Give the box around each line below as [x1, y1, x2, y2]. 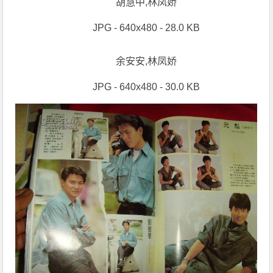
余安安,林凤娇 [115, 56, 177, 67]
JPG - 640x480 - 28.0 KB [92, 23, 200, 34]
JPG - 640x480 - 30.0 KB [92, 82, 200, 93]
